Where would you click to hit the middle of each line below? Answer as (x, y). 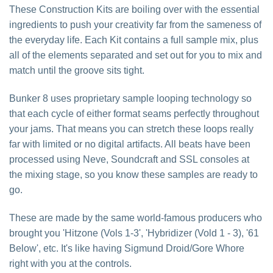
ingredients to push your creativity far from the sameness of (135, 25)
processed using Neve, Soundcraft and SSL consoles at (129, 160)
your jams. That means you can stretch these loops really (131, 129)
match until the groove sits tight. (77, 71)
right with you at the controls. (70, 263)
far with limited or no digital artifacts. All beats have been (130, 144)
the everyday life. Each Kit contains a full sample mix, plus (134, 40)
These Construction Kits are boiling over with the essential (134, 10)
